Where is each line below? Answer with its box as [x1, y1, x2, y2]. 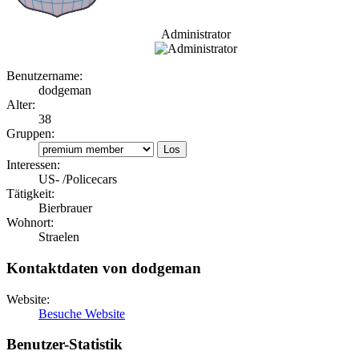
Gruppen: [6, 127, 54, 141]
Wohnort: [6, 216, 54, 230]
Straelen [38, 230, 79, 244]
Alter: [6, 98, 35, 112]
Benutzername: [6, 69, 83, 83]
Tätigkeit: [6, 187, 54, 201]
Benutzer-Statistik [6, 336, 123, 353]
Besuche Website [38, 306, 125, 321]
